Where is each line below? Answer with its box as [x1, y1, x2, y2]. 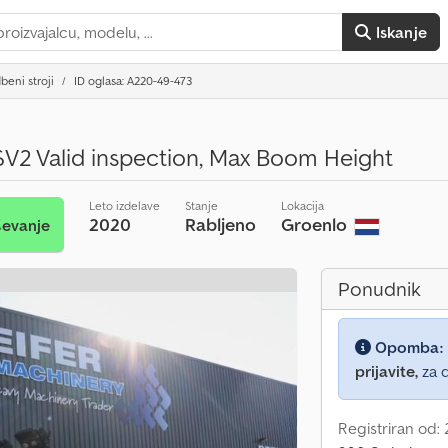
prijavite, [355, 361, 418, 381]
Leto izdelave [88, 198, 160, 213]
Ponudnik [338, 276, 421, 302]
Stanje [184, 198, 218, 213]
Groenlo [280, 213, 351, 236]
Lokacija [280, 198, 324, 213]
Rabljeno [184, 213, 256, 236]
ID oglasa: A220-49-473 [74, 73, 192, 88]
